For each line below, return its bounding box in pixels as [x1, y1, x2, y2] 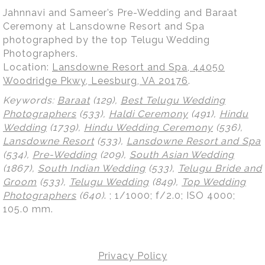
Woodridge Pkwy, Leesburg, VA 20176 [3, 75, 188, 86]
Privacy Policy [98, 250, 167, 261]
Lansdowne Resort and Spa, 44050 [52, 61, 225, 73]
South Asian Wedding [130, 148, 234, 160]
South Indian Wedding [38, 162, 146, 174]
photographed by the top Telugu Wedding [3, 34, 210, 46]
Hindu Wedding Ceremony [84, 121, 213, 133]
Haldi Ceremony [109, 108, 188, 119]
